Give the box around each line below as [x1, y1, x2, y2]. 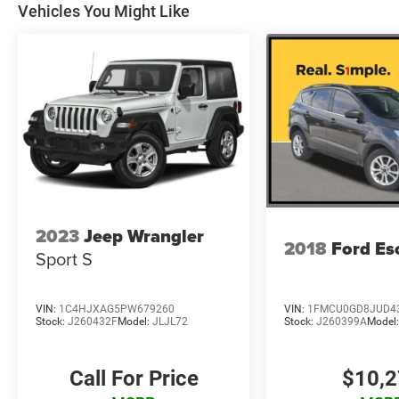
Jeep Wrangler [84, 223, 204, 250]
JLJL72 [152, 315, 188, 328]
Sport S [36, 246, 93, 273]
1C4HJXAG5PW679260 [59, 303, 175, 315]
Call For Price [69, 366, 199, 392]
